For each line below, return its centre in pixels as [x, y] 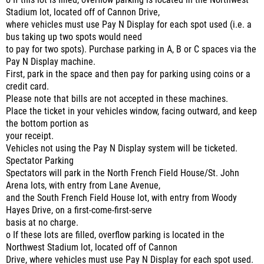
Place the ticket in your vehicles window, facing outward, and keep [131, 111]
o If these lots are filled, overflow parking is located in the [115, 235]
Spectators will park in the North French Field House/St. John [123, 173]
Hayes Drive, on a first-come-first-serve [79, 210]
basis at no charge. [42, 223]
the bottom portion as [47, 124]
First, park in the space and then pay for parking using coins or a [128, 74]
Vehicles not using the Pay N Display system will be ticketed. [122, 148]
